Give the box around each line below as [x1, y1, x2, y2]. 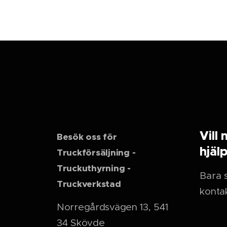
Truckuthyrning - [57, 163, 133, 174]
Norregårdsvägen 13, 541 [57, 201, 168, 213]
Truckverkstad [57, 178, 124, 190]
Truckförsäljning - [57, 147, 136, 158]
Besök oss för [57, 131, 117, 142]
